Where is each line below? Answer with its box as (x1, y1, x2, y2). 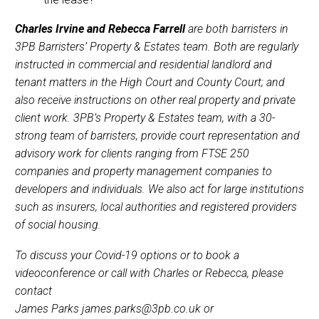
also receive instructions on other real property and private (15, 93, 296, 108)
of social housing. (15, 218, 101, 232)
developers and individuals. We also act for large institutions (15, 182, 304, 197)
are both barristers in (185, 22, 288, 36)
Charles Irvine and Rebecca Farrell (15, 22, 185, 36)
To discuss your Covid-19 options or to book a (15, 248, 239, 262)
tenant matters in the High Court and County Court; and (15, 75, 285, 90)
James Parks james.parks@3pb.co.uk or (15, 301, 214, 315)
